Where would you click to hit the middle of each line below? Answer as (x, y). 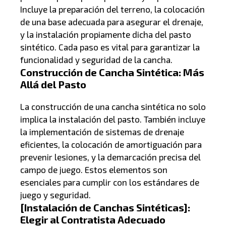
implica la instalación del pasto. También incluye (113, 119)
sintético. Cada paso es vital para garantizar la (110, 47)
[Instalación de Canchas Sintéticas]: (105, 207)
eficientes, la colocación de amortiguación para (111, 144)
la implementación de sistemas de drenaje (102, 131)
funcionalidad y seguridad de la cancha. (96, 59)
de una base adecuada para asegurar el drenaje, (112, 21)
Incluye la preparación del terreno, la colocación (112, 9)
